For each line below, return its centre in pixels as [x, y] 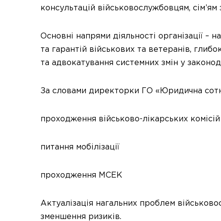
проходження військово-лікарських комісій [130, 119]
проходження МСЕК [81, 175]
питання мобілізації [80, 147]
